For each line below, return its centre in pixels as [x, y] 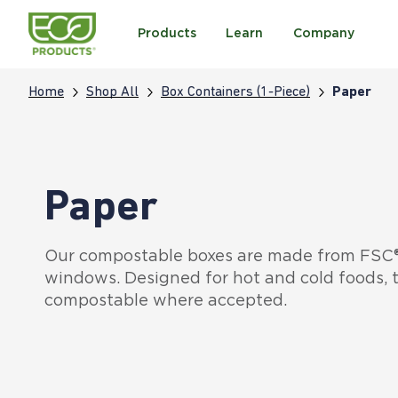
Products [167, 32]
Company [323, 32]
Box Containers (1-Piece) [235, 92]
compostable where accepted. [166, 300]
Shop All [112, 92]
